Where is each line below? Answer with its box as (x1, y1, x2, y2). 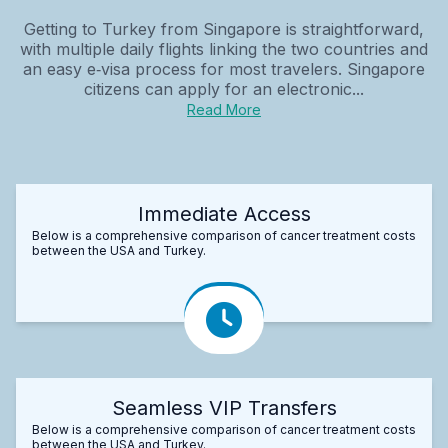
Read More (187, 100, 261, 118)
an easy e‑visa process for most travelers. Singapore (23, 58, 425, 79)
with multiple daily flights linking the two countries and (20, 38, 428, 59)
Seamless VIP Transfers (111, 395, 337, 420)
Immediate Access (137, 201, 311, 226)
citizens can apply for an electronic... (84, 78, 364, 99)
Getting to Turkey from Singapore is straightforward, (24, 18, 424, 39)
